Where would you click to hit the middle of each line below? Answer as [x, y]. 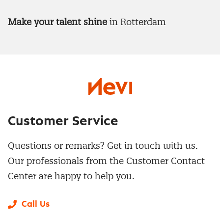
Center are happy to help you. [71, 176]
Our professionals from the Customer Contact [106, 161]
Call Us [36, 205]
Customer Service [63, 122]
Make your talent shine [57, 22]
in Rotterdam [137, 22]
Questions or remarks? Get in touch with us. [103, 146]
